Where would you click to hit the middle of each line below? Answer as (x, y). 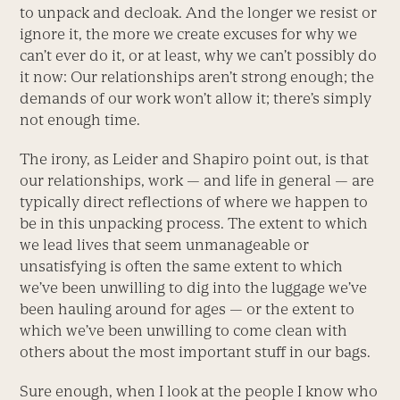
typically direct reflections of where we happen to (194, 201)
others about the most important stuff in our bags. (196, 351)
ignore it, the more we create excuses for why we (189, 33)
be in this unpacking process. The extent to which (194, 223)
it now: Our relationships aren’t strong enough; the (197, 76)
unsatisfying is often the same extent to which (182, 266)
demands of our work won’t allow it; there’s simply (196, 98)
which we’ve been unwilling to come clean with (184, 330)
